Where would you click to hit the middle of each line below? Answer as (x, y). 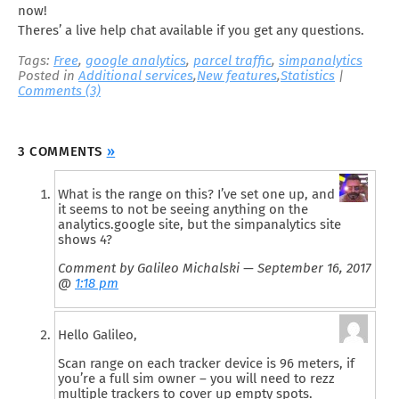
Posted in (48, 76)
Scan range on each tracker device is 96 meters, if (206, 364)
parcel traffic (232, 61)
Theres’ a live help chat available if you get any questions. (191, 31)
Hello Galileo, (98, 335)
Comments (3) (59, 91)
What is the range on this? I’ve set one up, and (196, 195)
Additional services (136, 76)
